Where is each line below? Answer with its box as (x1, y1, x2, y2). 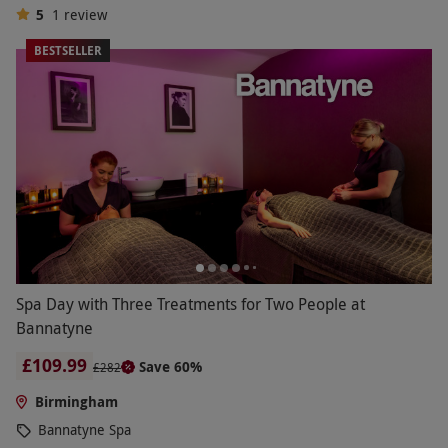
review (63, 5, 107, 25)
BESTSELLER (34, 42, 102, 60)
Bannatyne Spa (38, 419, 131, 439)
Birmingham (34, 391, 118, 411)
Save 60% (139, 356, 202, 376)
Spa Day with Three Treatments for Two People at (16, 292, 365, 315)
